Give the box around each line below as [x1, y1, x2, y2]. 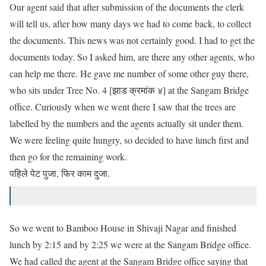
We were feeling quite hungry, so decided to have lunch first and [9, 134, 249, 146]
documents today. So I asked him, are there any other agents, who [9, 50, 255, 63]
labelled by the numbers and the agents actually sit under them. [9, 117, 246, 129]
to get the [218, 34, 255, 46]
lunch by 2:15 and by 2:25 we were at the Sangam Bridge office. [9, 238, 251, 251]
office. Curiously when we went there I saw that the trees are [9, 100, 236, 113]
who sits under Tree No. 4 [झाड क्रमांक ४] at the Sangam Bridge [9, 84, 249, 96]
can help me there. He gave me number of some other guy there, [9, 67, 249, 80]
